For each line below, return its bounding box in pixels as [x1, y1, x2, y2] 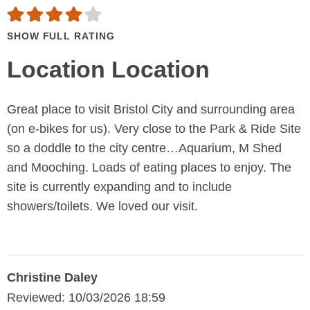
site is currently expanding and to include [7, 180, 232, 194]
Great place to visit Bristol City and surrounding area [7, 102, 295, 117]
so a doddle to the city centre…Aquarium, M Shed [7, 141, 282, 156]
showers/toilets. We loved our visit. [7, 199, 198, 214]
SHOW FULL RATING [7, 30, 115, 42]
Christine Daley [7, 271, 98, 285]
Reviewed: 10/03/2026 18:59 [7, 291, 165, 305]
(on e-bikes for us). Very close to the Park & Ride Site [7, 122, 301, 136]
